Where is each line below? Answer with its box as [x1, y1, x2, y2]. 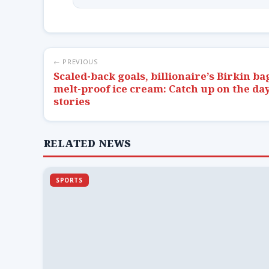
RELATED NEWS [43, 136, 131, 150]
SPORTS [56, 175, 83, 184]
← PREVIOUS [53, 56, 98, 66]
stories [53, 94, 90, 108]
